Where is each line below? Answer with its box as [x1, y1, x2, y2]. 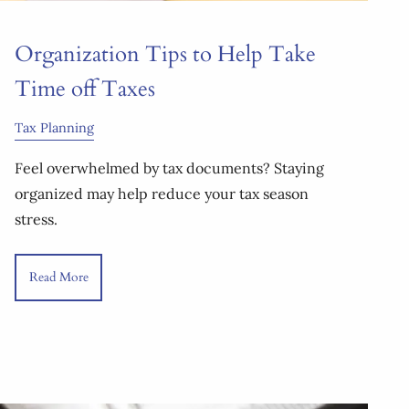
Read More [28, 268, 89, 286]
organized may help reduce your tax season [15, 184, 309, 204]
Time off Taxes [15, 74, 155, 105]
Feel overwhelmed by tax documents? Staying [15, 159, 324, 178]
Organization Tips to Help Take [15, 39, 316, 70]
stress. [15, 210, 58, 229]
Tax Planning [15, 120, 94, 137]
